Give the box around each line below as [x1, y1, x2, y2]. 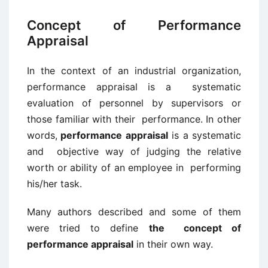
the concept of [148, 222, 242, 234]
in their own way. [133, 238, 213, 250]
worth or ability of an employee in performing [27, 162, 241, 173]
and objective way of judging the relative [27, 145, 241, 157]
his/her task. [27, 178, 82, 190]
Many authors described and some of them [27, 206, 241, 218]
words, [27, 129, 57, 141]
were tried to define [27, 222, 149, 234]
